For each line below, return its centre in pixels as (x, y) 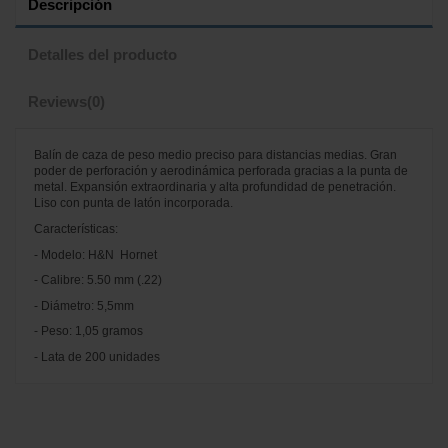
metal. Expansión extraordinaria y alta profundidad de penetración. (215, 187)
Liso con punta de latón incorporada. (133, 203)
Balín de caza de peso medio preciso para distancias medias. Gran (215, 155)
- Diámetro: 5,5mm (84, 305)
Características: (76, 229)
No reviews (64, 385)
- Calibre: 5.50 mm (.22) (98, 280)
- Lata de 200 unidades (97, 357)
